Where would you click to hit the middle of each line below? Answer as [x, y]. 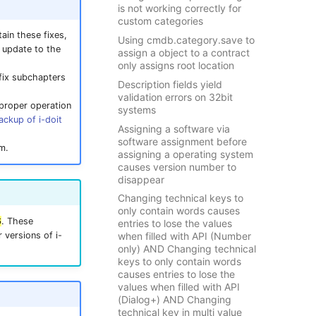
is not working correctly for [179, 8]
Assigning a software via [174, 128]
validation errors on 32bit [175, 97]
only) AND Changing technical [187, 249]
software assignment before [182, 141]
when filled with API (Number [184, 236]
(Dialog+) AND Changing [174, 300]
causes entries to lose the [176, 274]
